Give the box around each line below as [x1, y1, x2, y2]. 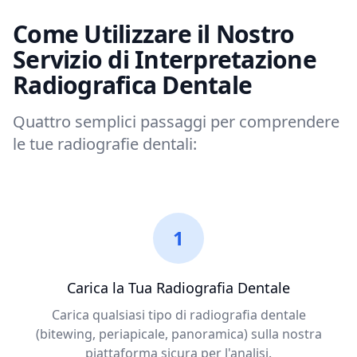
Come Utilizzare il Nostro [13, 18, 295, 51]
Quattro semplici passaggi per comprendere [13, 111, 339, 133]
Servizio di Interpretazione [13, 43, 316, 76]
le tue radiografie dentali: [13, 133, 197, 155]
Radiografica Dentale [13, 69, 252, 102]
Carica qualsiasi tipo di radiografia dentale [51, 306, 306, 324]
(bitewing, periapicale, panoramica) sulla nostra [35, 325, 322, 343]
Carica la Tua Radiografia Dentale [67, 278, 290, 298]
